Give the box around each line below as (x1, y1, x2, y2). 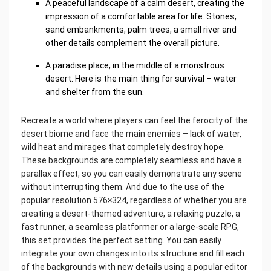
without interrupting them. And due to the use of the (21, 182, 224, 192)
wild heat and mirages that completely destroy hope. (21, 142, 225, 152)
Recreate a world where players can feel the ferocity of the (21, 116, 248, 126)
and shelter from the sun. (45, 87, 144, 97)
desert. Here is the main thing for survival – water (45, 74, 237, 84)
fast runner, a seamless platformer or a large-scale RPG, (21, 222, 239, 232)
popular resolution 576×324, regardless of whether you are (21, 195, 247, 206)
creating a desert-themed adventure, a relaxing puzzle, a (21, 209, 240, 219)
